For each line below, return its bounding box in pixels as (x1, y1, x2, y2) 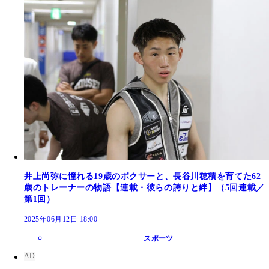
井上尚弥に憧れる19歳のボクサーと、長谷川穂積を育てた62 (24, 172, 261, 181)
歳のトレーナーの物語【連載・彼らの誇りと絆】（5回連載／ (24, 183, 265, 193)
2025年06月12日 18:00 (24, 215, 98, 224)
